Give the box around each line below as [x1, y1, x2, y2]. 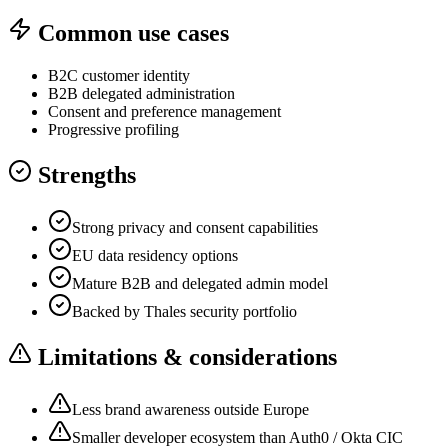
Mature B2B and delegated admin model [72, 275, 328, 293]
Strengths [38, 162, 136, 189]
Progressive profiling [48, 121, 179, 139]
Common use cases [38, 20, 229, 47]
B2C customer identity [48, 67, 190, 85]
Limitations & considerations [38, 343, 337, 370]
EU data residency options [72, 247, 238, 265]
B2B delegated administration [48, 85, 235, 103]
